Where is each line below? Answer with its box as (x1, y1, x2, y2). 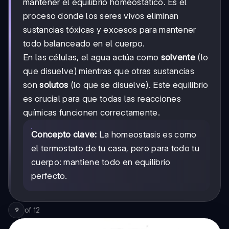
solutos (39, 79, 68, 90)
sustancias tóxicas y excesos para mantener (23, 24, 196, 35)
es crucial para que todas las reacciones (23, 93, 181, 104)
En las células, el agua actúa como (23, 52, 161, 62)
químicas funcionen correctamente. (23, 107, 160, 118)
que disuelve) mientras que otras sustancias (23, 65, 194, 76)
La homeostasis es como (97, 129, 197, 140)
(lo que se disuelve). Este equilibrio (68, 79, 209, 90)
